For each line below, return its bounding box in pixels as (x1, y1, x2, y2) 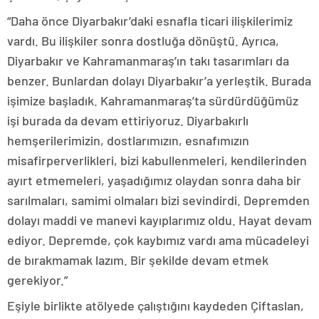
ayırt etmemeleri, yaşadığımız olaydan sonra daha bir (7, 172, 301, 188)
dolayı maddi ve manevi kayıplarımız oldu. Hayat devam (7, 212, 312, 228)
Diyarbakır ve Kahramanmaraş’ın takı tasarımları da (7, 53, 289, 68)
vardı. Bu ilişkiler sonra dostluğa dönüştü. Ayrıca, (7, 33, 279, 48)
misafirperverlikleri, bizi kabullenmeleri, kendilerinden (7, 152, 307, 168)
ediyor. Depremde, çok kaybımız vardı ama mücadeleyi (7, 232, 309, 248)
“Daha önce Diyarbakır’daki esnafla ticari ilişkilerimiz (7, 13, 293, 28)
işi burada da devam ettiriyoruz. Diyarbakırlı (7, 113, 249, 128)
